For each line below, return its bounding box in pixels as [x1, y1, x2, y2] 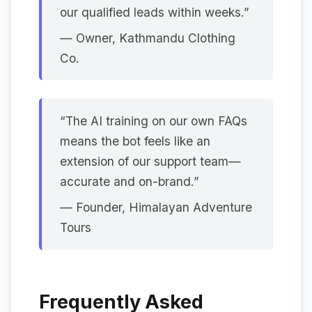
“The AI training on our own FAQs [59, 113, 247, 128]
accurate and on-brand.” [59, 173, 199, 189]
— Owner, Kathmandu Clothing [59, 31, 235, 46]
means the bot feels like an [59, 133, 210, 148]
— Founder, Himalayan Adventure [59, 200, 252, 215]
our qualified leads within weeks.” [59, 4, 249, 19]
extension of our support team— [59, 153, 241, 169]
